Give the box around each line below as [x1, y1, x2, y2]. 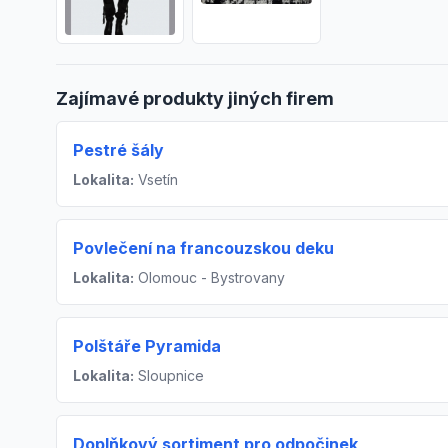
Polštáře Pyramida [73, 335, 221, 356]
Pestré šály [73, 139, 164, 160]
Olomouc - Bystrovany [134, 268, 285, 286]
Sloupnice [134, 366, 204, 384]
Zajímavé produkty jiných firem [56, 87, 334, 109]
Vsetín [134, 170, 178, 188]
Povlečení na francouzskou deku [73, 237, 334, 258]
